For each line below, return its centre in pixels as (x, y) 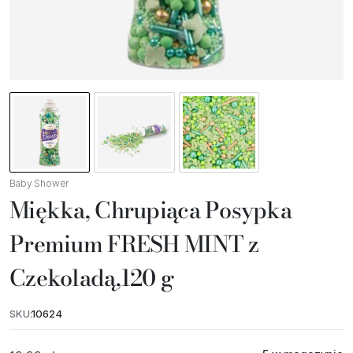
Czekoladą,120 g (92, 278)
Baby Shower (39, 184)
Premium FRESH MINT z (134, 244)
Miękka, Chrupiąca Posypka (151, 210)
